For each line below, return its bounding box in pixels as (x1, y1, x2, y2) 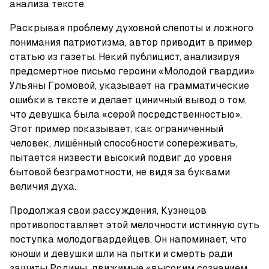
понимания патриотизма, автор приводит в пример (10, 37, 252, 48)
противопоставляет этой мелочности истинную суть (10, 219, 259, 231)
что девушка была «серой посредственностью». (10, 109, 242, 120)
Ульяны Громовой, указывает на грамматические (10, 80, 249, 91)
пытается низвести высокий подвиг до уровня (10, 152, 232, 163)
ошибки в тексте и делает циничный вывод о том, (10, 94, 247, 106)
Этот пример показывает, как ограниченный (10, 123, 223, 134)
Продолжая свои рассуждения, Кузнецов (10, 205, 207, 216)
